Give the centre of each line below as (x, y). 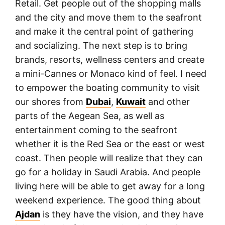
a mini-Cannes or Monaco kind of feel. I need (111, 73)
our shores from (50, 101)
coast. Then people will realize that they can (109, 158)
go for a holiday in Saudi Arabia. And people (108, 172)
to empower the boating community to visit (107, 87)
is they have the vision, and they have (122, 214)
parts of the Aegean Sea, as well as (90, 116)
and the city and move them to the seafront (108, 17)
